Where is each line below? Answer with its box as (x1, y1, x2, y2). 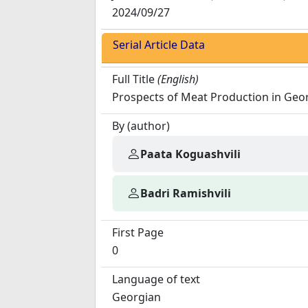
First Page (112, 225, 164, 240)
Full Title (112, 71, 155, 87)
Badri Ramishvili (140, 185, 231, 201)
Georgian (112, 289, 161, 305)
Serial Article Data (113, 37, 205, 52)
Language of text (112, 272, 200, 287)
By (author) (112, 118, 170, 133)
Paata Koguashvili (140, 146, 241, 162)
